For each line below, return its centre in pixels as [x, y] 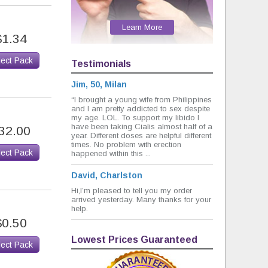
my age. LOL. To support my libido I [135, 117]
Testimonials [101, 63]
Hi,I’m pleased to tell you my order [132, 190]
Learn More [142, 27]
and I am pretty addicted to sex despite [141, 108]
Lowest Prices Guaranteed [134, 239]
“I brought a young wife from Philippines [141, 99]
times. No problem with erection [126, 144]
